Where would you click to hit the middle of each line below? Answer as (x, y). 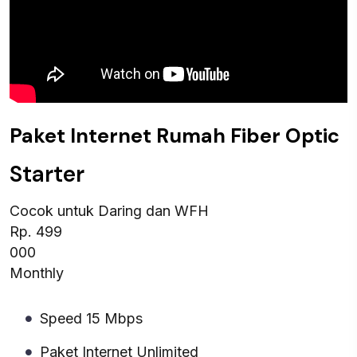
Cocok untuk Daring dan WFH (109, 211)
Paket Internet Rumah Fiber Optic (175, 136)
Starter (47, 174)
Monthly (37, 273)
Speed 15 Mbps (91, 318)
